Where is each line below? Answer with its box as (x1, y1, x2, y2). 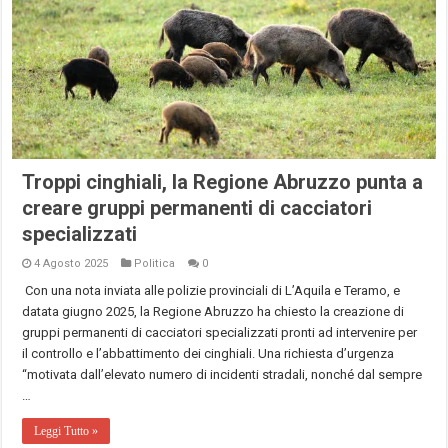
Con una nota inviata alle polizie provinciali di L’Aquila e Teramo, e (22, 282, 401, 298)
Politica (134, 256, 176, 270)
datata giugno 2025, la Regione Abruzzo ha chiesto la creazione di (22, 303, 405, 319)
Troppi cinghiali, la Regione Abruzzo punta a (22, 169, 424, 194)
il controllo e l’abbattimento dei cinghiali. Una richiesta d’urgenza (22, 345, 395, 361)
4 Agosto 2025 (34, 256, 109, 270)
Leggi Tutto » (34, 423, 99, 438)
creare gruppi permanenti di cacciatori (22, 195, 373, 220)
